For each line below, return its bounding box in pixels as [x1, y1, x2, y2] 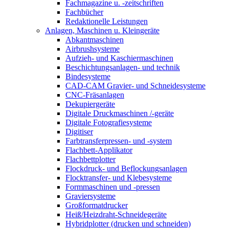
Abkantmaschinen [65, 35, 124, 44]
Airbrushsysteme [65, 44, 120, 54]
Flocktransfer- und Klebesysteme [65, 173, 172, 182]
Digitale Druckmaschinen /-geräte [65, 109, 174, 118]
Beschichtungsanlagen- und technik [65, 63, 180, 72]
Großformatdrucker [65, 201, 128, 210]
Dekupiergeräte [65, 100, 115, 109]
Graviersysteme [65, 192, 116, 201]
